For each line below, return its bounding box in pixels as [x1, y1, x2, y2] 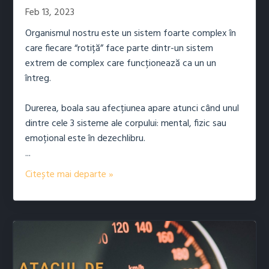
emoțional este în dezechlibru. [25, 130, 145, 147]
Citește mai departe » [25, 166, 113, 183]
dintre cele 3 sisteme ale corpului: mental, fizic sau [25, 115, 226, 131]
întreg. [25, 70, 51, 86]
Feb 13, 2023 [25, 4, 74, 20]
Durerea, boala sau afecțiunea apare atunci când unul [25, 100, 239, 116]
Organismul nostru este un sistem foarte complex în [25, 25, 236, 41]
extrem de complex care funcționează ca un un [25, 55, 216, 71]
